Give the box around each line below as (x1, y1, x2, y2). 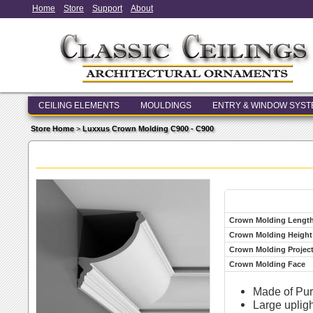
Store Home (31, 124, 74, 133)
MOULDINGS (140, 101, 191, 110)
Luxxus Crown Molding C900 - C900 (82, 124, 214, 133)
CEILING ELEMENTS (38, 101, 119, 110)
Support (92, 3, 122, 13)
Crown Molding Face (229, 260, 305, 268)
